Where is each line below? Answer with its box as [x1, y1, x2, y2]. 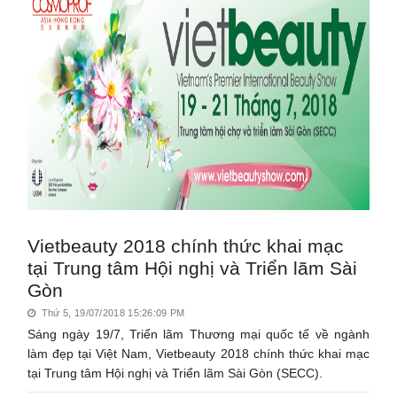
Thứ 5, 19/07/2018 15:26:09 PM [38, 307, 185, 318]
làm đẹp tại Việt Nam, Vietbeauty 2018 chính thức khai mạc [27, 346, 370, 361]
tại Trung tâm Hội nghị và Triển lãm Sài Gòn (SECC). [27, 365, 323, 380]
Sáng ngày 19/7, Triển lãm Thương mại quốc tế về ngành [27, 326, 370, 341]
